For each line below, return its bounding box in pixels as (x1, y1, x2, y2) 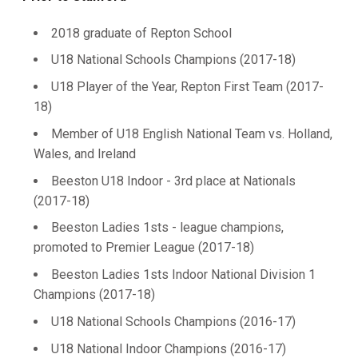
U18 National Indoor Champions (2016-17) (51, 340, 286, 356)
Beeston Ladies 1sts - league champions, (51, 220, 284, 236)
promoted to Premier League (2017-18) (34, 240, 254, 256)
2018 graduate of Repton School (51, 25, 232, 41)
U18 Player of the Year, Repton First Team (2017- (51, 79, 324, 94)
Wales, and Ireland (34, 145, 136, 161)
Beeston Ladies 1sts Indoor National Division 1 (51, 267, 316, 282)
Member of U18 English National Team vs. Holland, (51, 125, 332, 141)
